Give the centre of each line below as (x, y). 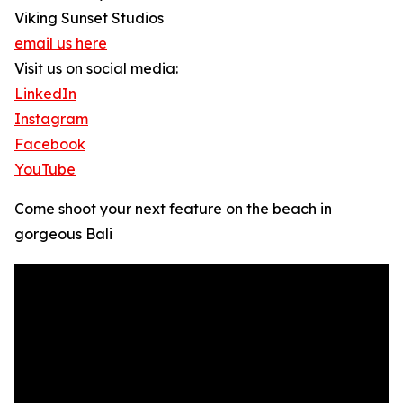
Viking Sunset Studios (89, 18)
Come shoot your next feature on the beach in (173, 209)
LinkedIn (45, 94)
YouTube (45, 170)
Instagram (51, 119)
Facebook (50, 144)
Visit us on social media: (96, 69)
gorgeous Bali (63, 234)
